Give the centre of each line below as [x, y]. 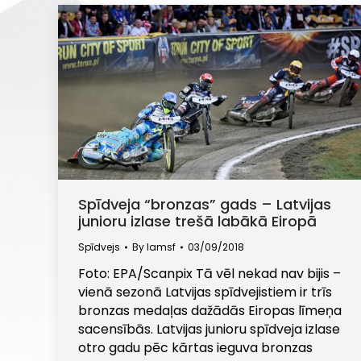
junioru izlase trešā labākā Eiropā [197, 222]
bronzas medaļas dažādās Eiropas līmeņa [210, 311]
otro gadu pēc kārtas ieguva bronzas [195, 348]
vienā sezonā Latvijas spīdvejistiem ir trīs [205, 293]
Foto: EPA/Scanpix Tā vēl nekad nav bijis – [210, 274]
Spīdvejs [99, 247]
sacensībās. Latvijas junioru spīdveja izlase [209, 330]
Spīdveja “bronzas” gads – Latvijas [205, 205]
